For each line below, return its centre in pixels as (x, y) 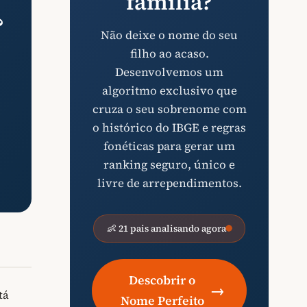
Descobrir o (162, 280)
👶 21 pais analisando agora (167, 228)
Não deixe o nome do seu (169, 35)
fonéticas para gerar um (169, 146)
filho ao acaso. (169, 53)
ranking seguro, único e (169, 164)
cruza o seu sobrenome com (169, 109)
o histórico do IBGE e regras (169, 127)
